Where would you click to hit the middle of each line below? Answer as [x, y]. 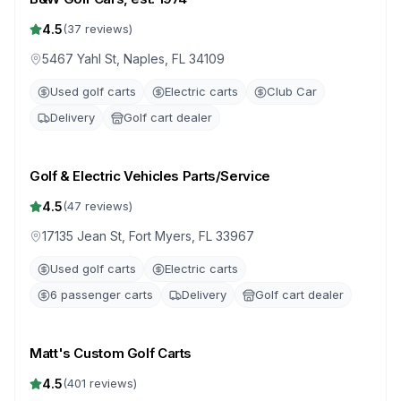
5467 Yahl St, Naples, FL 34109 [133, 59]
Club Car [292, 91]
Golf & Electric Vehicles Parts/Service [150, 176]
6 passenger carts [102, 294]
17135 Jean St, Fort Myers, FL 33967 [148, 236]
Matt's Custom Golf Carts [111, 353]
